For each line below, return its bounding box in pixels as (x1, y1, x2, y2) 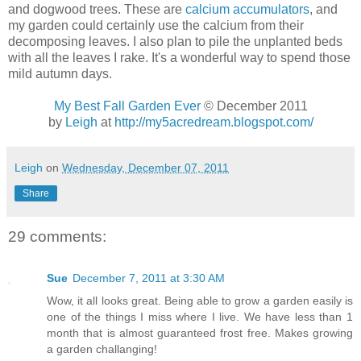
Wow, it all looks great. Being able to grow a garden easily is (47, 294, 353, 308)
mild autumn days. (8, 66, 112, 81)
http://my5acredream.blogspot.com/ (114, 114, 313, 129)
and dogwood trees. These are (8, 2, 185, 16)
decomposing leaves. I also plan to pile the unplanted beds (8, 34, 342, 48)
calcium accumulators (185, 2, 309, 16)
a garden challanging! (47, 342, 157, 356)
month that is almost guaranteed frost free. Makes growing (47, 326, 353, 340)
